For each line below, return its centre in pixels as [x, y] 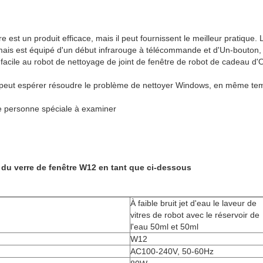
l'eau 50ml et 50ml [164, 227]
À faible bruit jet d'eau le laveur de [193, 203]
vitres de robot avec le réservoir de [195, 215]
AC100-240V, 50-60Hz [172, 252]
